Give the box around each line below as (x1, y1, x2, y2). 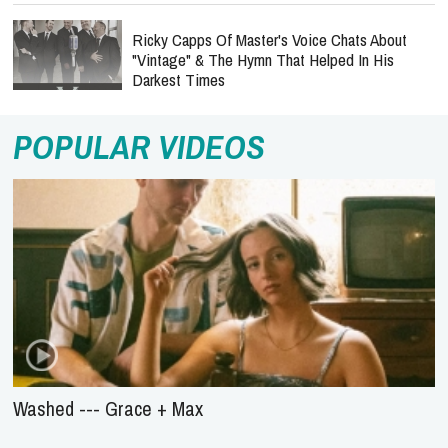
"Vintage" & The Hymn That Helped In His (132, 48, 394, 71)
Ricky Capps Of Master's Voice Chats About (132, 28, 407, 51)
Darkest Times (132, 68, 225, 91)
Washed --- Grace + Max (13, 394, 203, 422)
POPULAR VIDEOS (13, 124, 265, 170)
